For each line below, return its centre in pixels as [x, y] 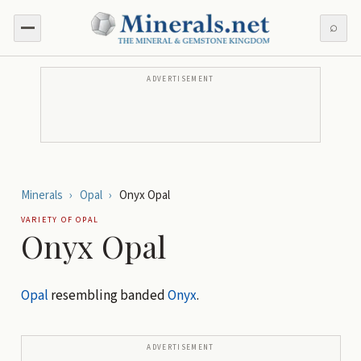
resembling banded [108, 295]
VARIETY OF [48, 220]
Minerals [41, 196]
